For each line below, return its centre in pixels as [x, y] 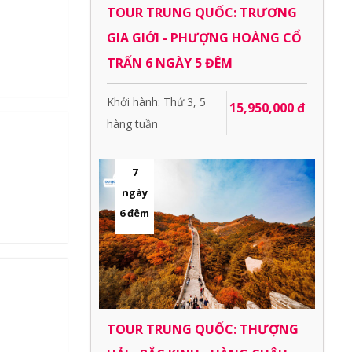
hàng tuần [132, 124]
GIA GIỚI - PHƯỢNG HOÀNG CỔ [204, 38]
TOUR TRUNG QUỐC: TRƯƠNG [202, 13]
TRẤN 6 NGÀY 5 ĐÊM [170, 63]
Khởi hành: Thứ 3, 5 [156, 102]
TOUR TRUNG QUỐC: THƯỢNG [203, 329]
